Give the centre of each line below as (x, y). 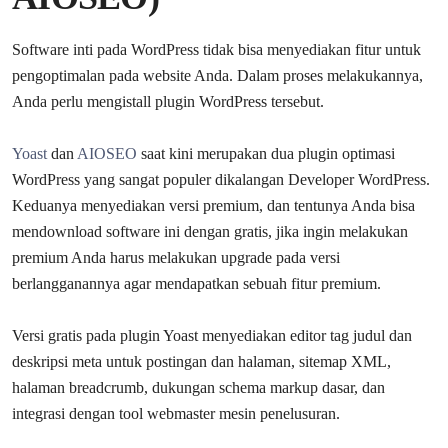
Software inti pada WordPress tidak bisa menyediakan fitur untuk (216, 49)
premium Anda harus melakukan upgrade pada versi (176, 257)
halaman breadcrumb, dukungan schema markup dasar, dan (198, 387)
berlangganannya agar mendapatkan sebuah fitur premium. (196, 283)
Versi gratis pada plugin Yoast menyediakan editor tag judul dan (212, 335)
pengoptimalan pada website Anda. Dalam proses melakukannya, (217, 75)
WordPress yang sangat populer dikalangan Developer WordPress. (221, 179)
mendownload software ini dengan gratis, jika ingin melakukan (210, 231)
